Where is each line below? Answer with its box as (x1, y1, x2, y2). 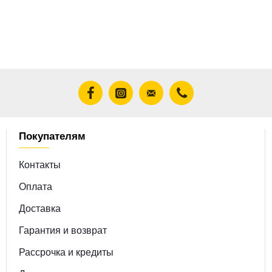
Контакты (18, 157, 61, 171)
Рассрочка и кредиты (18, 245, 114, 259)
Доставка (18, 201, 61, 215)
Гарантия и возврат (18, 223, 107, 237)
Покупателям (18, 128, 86, 143)
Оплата (18, 179, 52, 193)
